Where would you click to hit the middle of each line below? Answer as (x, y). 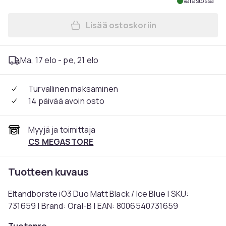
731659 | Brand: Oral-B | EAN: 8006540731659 (93, 206)
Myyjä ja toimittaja (62, 130)
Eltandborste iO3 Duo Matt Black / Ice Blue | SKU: (99, 194)
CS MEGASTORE (61, 142)
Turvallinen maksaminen (73, 89)
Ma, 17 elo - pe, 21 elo (60, 60)
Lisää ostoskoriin (121, 25)
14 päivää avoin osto (66, 101)
